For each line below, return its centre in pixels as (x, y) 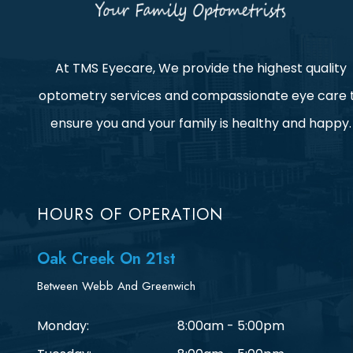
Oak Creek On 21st (106, 258)
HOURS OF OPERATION (130, 214)
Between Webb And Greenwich (116, 286)
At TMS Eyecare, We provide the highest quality (201, 68)
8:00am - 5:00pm (230, 325)
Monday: (63, 325)
